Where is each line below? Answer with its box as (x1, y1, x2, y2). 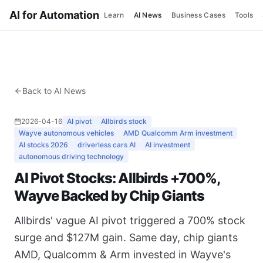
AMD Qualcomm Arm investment (123, 129, 232, 137)
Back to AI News (22, 86, 86, 96)
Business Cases (171, 11, 225, 19)
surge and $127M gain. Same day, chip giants (14, 231, 238, 244)
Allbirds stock (101, 117, 147, 126)
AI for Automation (9, 9, 99, 21)
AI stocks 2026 (19, 140, 68, 149)
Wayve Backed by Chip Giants (14, 187, 205, 204)
